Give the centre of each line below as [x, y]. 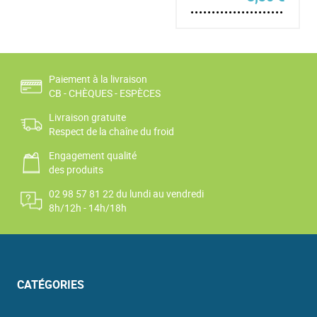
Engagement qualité [92, 156]
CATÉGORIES [50, 285]
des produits [76, 170]
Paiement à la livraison [98, 79]
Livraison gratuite [87, 117]
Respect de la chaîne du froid [111, 132]
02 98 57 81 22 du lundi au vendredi [126, 194]
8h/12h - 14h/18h [87, 208]
